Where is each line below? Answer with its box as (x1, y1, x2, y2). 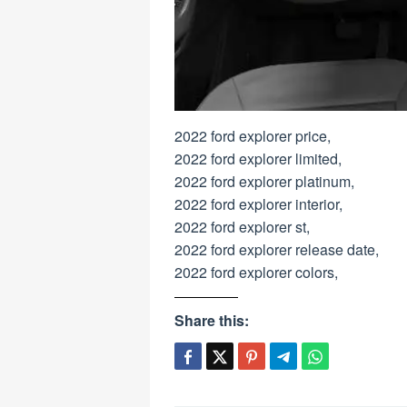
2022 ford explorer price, (174, 125, 331, 147)
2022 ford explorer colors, (174, 262, 338, 283)
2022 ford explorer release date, (174, 239, 379, 261)
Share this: (174, 310, 249, 332)
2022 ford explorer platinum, (174, 171, 354, 193)
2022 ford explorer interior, (174, 194, 342, 215)
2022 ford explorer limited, (174, 148, 342, 170)
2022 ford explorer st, (174, 216, 310, 238)
